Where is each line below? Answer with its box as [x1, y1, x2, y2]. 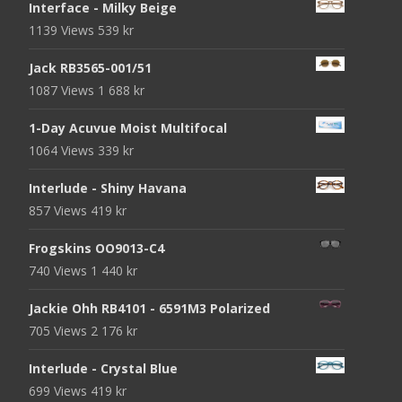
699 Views [29, 381, 91, 399]
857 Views [29, 201, 91, 219]
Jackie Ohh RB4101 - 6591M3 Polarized [29, 299, 270, 317]
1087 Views [29, 81, 98, 99]
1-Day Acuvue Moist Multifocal [29, 118, 227, 136]
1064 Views [29, 141, 98, 159]
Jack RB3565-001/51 [29, 58, 152, 76]
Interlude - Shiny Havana [29, 179, 187, 197]
